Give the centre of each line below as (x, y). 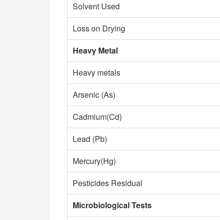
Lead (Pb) (90, 139)
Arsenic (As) (94, 95)
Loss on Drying (99, 28)
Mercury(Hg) (94, 161)
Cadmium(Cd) (97, 117)
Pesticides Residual (108, 183)
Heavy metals (96, 72)
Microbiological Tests (112, 205)
